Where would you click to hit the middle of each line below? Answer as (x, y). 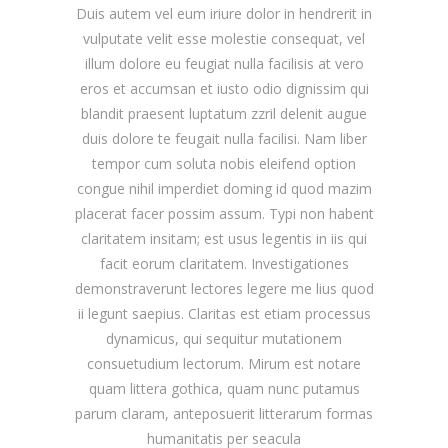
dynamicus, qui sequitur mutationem (224, 338)
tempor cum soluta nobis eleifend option (224, 163)
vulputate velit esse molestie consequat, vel (224, 38)
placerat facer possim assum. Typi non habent (224, 213)
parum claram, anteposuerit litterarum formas (224, 413)
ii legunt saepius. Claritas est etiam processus (224, 313)
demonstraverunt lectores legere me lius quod (224, 288)
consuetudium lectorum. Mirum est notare (224, 363)
